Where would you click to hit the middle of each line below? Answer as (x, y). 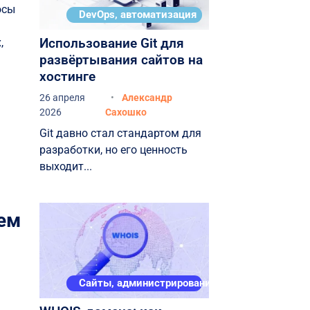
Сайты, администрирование (147, 283)
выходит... (65, 167)
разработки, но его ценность (113, 150)
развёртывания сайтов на (121, 60)
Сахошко (126, 112)
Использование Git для (111, 44)
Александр (147, 98)
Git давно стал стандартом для (120, 134)
